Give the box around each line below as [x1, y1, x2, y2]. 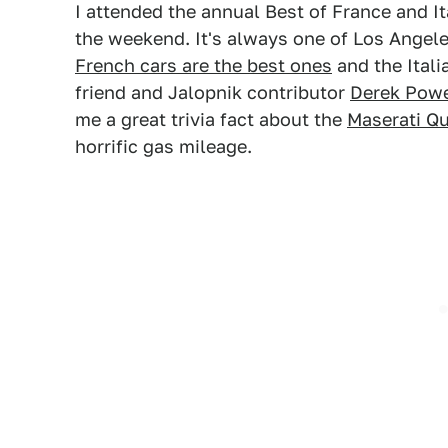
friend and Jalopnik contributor [75, 82, 350, 103]
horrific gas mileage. [75, 136, 252, 157]
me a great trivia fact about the [75, 109, 347, 130]
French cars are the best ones [75, 55, 332, 76]
